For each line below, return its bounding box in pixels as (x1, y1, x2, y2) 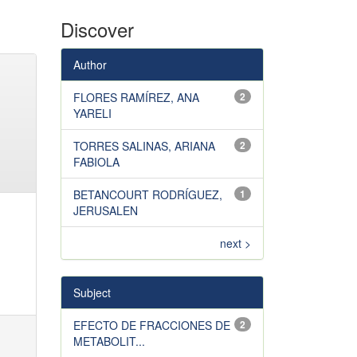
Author (73, 57, 107, 73)
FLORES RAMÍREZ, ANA (73, 89, 199, 105)
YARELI (73, 105, 112, 121)
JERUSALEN (73, 202, 138, 218)
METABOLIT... (73, 333, 145, 349)
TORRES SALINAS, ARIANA (73, 138, 215, 154)
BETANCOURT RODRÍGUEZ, (73, 186, 222, 202)
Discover (61, 15, 134, 43)
